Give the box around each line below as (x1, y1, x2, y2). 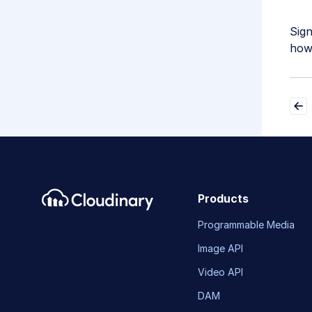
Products (197, 192, 249, 206)
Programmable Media (197, 219, 295, 231)
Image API (197, 242, 243, 255)
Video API (197, 266, 243, 279)
